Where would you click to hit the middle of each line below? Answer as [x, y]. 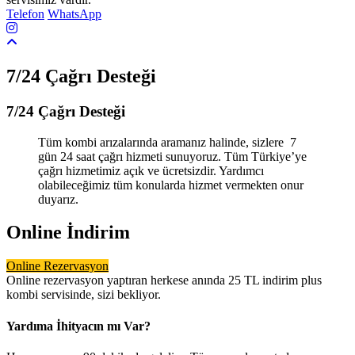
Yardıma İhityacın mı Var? [78, 326]
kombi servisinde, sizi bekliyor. [84, 295]
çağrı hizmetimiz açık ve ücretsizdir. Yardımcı [151, 170]
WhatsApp [74, 14]
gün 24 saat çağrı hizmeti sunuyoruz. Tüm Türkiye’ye [172, 156]
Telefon [25, 14]
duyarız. [58, 199]
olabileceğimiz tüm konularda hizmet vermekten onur [171, 185]
